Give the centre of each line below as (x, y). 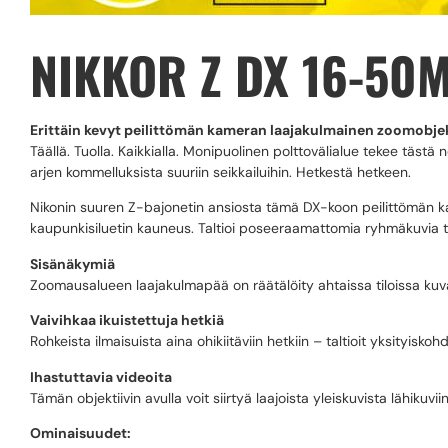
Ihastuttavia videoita (101, 376)
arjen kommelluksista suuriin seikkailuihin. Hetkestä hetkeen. (220, 171)
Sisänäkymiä (72, 263)
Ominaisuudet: (80, 432)
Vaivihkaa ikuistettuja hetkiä (127, 320)
